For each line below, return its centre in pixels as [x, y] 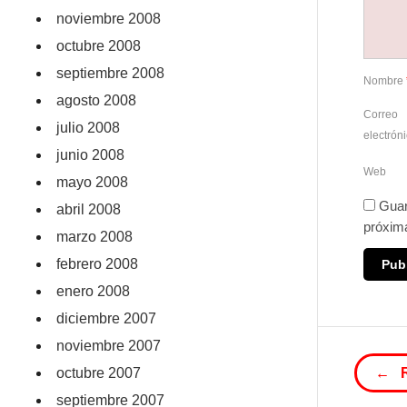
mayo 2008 [93, 182]
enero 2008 [94, 291]
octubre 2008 [99, 46]
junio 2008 [91, 155]
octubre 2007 [99, 373]
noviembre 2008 [109, 19]
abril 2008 [89, 209]
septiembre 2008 [111, 73]
